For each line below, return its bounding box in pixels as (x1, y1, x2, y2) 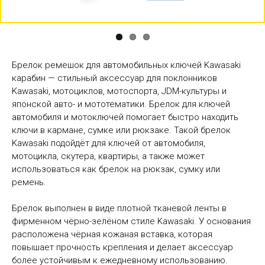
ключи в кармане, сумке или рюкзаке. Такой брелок (12, 125, 231, 135)
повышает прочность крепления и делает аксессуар (12, 242, 233, 253)
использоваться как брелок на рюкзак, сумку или (12, 164, 220, 174)
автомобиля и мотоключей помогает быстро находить (12, 112, 238, 122)
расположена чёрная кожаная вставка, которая (12, 229, 212, 240)
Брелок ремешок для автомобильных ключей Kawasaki (12, 60, 241, 70)
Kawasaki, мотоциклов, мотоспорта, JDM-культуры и (12, 86, 227, 96)
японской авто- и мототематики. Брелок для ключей (12, 99, 230, 109)
